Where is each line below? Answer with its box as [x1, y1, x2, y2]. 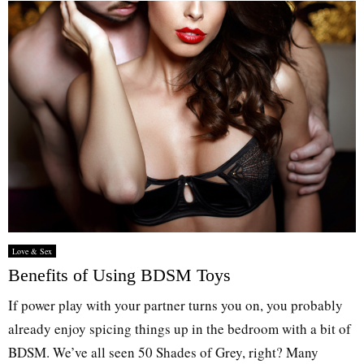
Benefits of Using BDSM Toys [8, 264, 231, 285]
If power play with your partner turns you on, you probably [8, 295, 343, 314]
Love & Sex [12, 245, 52, 257]
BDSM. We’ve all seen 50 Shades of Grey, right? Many [8, 342, 318, 362]
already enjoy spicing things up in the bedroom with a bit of [8, 318, 351, 338]
